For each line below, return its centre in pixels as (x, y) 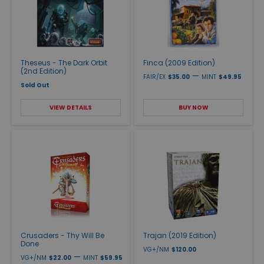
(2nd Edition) (44, 71)
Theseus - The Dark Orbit (64, 63)
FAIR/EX (154, 77)
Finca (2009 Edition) (179, 63)
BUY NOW (193, 108)
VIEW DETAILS (71, 108)
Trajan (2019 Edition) (180, 236)
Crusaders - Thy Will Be (62, 236)
